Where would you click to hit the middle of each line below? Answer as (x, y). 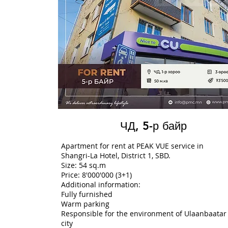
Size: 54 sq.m (83, 165)
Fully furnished (87, 194)
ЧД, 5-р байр (153, 126)
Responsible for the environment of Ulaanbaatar (144, 213)
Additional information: (101, 184)
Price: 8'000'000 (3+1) (96, 175)
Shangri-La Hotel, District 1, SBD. (116, 155)
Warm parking (85, 204)
